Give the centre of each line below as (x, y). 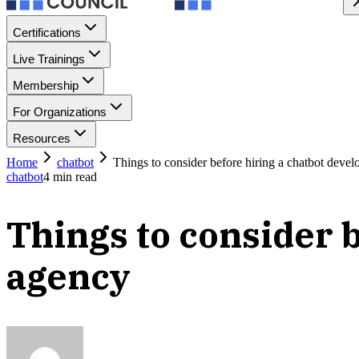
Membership (46, 85)
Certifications (47, 32)
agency (69, 276)
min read (73, 177)
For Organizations (60, 112)
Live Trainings (49, 59)
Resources (42, 138)
